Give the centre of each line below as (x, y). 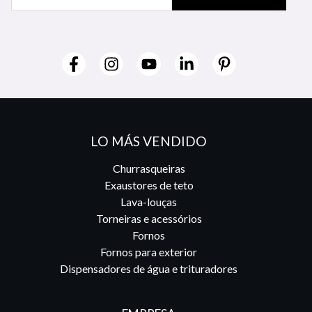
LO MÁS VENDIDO (149, 141)
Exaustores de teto (149, 185)
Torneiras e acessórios (149, 219)
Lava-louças (149, 202)
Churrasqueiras (149, 169)
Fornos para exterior (149, 252)
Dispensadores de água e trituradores (149, 269)
